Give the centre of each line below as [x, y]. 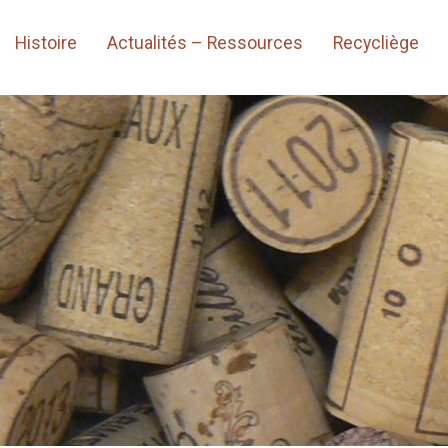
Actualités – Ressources [204, 43]
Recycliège [375, 43]
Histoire [45, 43]
